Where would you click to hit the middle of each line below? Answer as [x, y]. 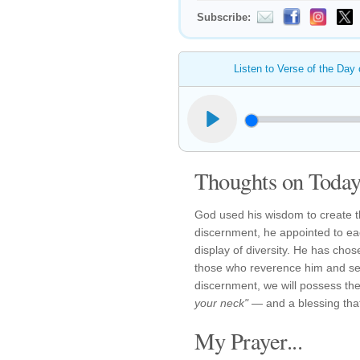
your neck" [221, 303]
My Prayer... [248, 341]
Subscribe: [224, 17]
